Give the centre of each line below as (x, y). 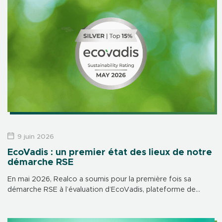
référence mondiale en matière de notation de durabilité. (104, 200)
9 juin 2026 (36, 137)
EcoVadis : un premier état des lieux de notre (110, 153)
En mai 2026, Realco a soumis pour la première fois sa (99, 180)
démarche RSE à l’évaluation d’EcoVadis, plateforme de (102, 190)
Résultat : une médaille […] (51, 211)
